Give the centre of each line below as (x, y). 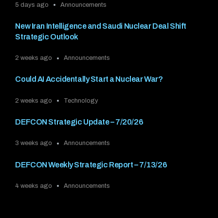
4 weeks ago (34, 186)
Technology (81, 100)
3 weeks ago (34, 143)
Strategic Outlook (47, 36)
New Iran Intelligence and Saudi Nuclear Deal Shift (101, 26)
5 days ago (32, 5)
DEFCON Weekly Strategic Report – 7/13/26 (91, 164)
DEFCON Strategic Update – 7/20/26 (79, 122)
